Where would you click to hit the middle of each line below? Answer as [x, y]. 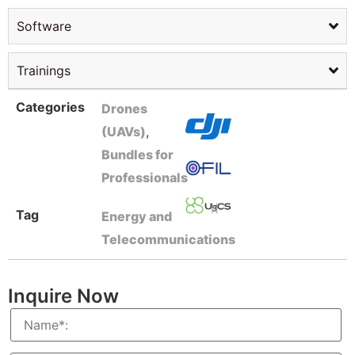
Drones [124, 108]
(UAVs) [124, 131]
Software [44, 26]
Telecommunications [168, 239]
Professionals [149, 177]
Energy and [137, 216]
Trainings [44, 70]
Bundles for [137, 154]
